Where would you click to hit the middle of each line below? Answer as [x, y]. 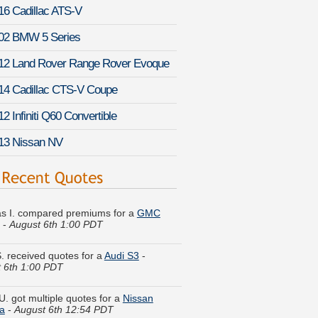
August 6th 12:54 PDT [64, 281]
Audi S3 [121, 227]
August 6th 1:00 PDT [56, 196]
